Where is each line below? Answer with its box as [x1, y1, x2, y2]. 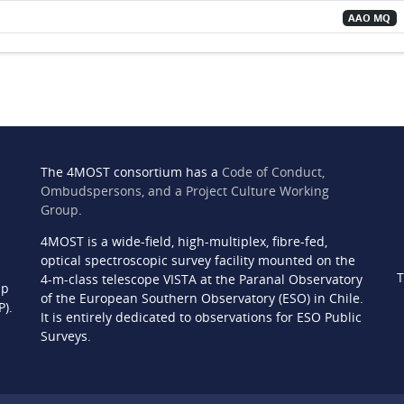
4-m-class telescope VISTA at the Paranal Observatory [40, 271, 363, 288]
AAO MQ [348, 12, 391, 24]
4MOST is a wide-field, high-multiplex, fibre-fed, [40, 233, 327, 250]
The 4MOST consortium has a [40, 163, 222, 180]
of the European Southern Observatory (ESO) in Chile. [40, 289, 363, 307]
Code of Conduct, [221, 163, 325, 180]
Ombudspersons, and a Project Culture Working [40, 182, 329, 199]
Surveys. [40, 327, 91, 344]
